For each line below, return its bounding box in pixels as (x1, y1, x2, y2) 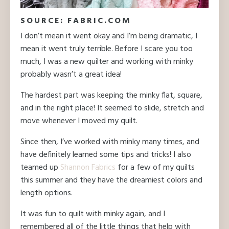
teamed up (20, 161, 60, 175)
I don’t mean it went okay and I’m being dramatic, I (20, 30, 197, 43)
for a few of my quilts (116, 161, 195, 175)
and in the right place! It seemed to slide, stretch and (20, 102, 204, 116)
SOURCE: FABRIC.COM (20, 14, 131, 28)
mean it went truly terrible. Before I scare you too (20, 42, 193, 56)
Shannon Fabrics (60, 161, 116, 175)
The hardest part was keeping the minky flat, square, (20, 89, 202, 103)
